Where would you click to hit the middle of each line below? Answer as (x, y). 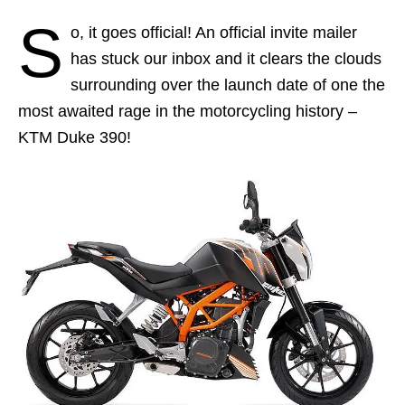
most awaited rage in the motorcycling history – (188, 111)
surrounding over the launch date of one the (228, 85)
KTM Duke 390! (75, 137)
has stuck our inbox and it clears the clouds (226, 58)
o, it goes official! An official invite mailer (214, 32)
